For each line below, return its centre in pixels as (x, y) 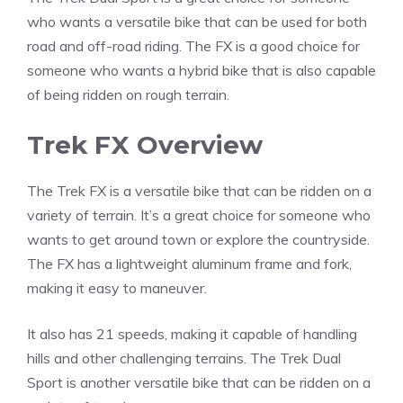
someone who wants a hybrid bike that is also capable (201, 71)
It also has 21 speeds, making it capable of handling (192, 334)
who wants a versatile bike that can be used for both (197, 22)
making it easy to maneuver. (117, 288)
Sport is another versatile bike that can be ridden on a (199, 383)
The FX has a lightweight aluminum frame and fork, (189, 264)
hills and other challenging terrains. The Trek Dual (184, 358)
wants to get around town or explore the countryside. (198, 240)
